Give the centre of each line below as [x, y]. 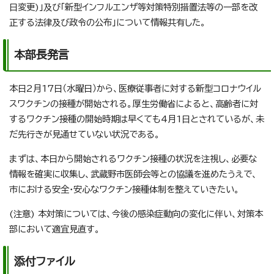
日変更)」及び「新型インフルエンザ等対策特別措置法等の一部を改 [133, 7]
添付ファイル [45, 261]
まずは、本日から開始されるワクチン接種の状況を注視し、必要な [133, 159]
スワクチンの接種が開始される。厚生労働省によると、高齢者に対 [134, 104]
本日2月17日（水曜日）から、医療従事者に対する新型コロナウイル [135, 89]
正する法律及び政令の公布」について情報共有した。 [108, 23]
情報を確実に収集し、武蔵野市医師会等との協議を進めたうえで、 [133, 174]
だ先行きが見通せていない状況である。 [85, 135]
